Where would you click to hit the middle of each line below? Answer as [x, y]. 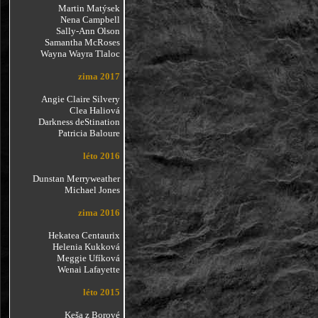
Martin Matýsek [89, 8]
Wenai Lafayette [88, 269]
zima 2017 [99, 76]
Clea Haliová [94, 110]
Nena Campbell [90, 20]
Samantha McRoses [82, 42]
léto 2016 [101, 156]
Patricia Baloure [89, 133]
